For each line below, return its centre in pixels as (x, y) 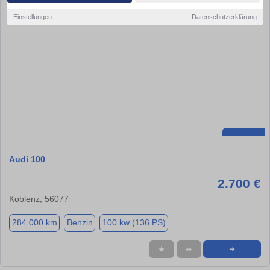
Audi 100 (27, 159)
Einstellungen (33, 17)
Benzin (80, 223)
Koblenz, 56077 (39, 199)
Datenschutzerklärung (224, 17)
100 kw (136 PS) (134, 223)
